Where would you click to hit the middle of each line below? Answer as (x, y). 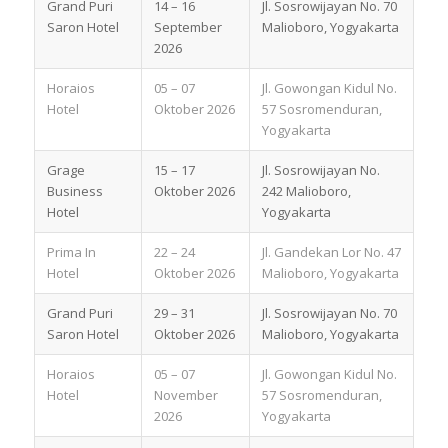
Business (74, 190)
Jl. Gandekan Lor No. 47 (331, 251)
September (187, 26)
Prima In (71, 251)
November (185, 394)
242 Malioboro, (306, 190)
